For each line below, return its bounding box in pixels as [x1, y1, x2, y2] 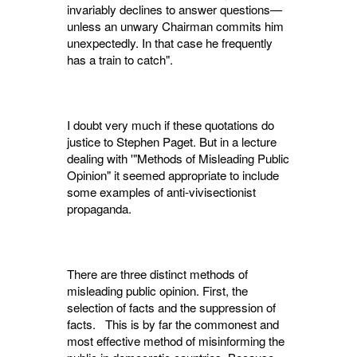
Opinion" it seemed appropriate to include [67, 167, 279, 184]
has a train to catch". [67, 51, 173, 69]
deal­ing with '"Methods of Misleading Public [67, 150, 289, 167]
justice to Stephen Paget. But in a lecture [67, 133, 277, 151]
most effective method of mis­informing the [67, 332, 284, 350]
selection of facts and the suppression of [67, 299, 276, 316]
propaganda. [67, 200, 131, 218]
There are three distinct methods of [67, 265, 248, 283]
